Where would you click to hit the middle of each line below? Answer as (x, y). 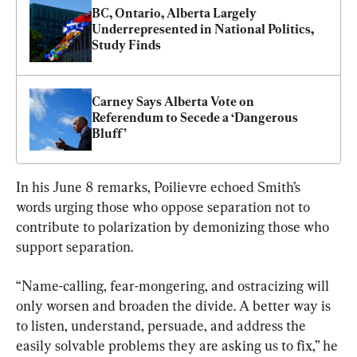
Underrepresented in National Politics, (203, 29)
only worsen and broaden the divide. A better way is (175, 305)
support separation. (75, 246)
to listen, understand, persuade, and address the (163, 325)
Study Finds (126, 45)
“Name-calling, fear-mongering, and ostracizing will (174, 285)
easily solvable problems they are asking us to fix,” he (178, 345)
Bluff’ (109, 133)
